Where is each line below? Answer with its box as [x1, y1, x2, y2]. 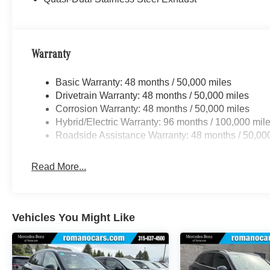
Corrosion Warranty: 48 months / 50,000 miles [55, 104, 250, 114]
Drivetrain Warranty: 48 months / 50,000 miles [55, 90, 250, 101]
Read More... [31, 162, 87, 172]
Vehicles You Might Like [12, 212, 135, 224]
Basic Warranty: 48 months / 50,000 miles [55, 77, 232, 87]
